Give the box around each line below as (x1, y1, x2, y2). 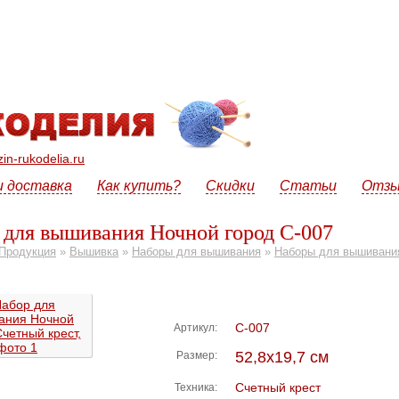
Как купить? (96, 178, 181, 193)
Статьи (279, 178, 337, 193)
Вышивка (69, 245, 118, 258)
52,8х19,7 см (235, 348, 329, 366)
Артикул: (174, 322, 217, 334)
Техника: (175, 381, 217, 394)
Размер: (176, 349, 217, 362)
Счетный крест (235, 380, 321, 395)
